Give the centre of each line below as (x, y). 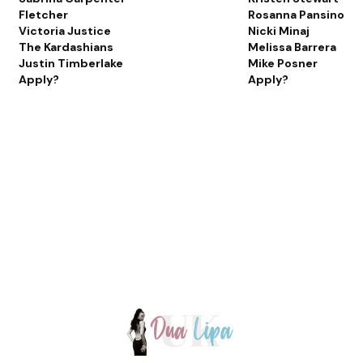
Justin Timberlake (71, 64)
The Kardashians (66, 47)
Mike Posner (282, 64)
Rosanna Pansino (296, 15)
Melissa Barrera (292, 47)
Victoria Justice (65, 31)
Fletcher (44, 15)
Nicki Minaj (278, 31)
